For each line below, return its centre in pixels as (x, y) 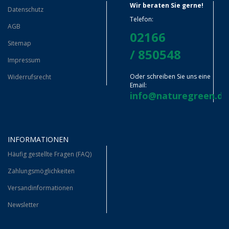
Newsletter (23, 204)
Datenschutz (26, 9)
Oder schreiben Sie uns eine (170, 76)
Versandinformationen (40, 188)
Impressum (24, 60)
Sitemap (19, 43)
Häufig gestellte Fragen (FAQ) (50, 154)
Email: (138, 85)
